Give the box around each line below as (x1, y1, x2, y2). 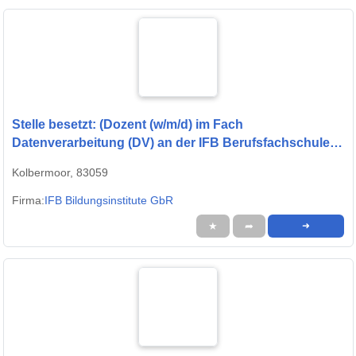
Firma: (12, 193, 44, 207)
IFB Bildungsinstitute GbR (44, 193, 173, 207)
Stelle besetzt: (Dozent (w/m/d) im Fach (12, 117, 243, 131)
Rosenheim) (12, 153, 85, 168)
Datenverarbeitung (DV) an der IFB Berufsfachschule (12, 135, 330, 149)
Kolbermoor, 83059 (12, 165, 108, 179)
